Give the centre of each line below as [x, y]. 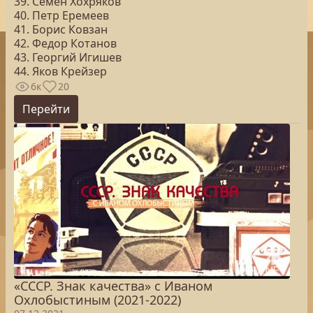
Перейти [46, 109]
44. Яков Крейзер [60, 71]
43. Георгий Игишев [68, 57]
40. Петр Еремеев [61, 15]
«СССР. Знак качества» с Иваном [113, 286]
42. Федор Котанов [65, 43]
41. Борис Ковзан [61, 29]
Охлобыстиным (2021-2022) [97, 300]
